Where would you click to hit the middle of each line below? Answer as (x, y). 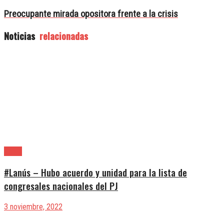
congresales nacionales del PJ (61, 186)
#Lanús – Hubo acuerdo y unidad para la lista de (95, 172)
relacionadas (62, 35)
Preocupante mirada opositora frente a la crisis (91, 14)
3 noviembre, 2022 (33, 206)
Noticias (19, 35)
